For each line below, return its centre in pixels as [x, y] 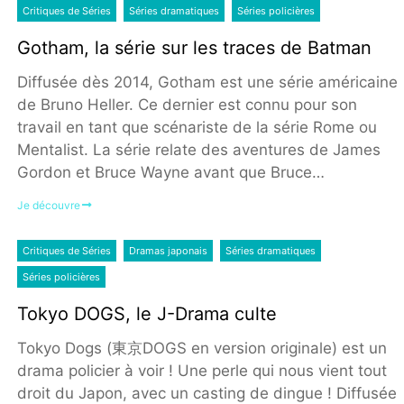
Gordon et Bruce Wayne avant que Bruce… [170, 172]
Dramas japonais [168, 251]
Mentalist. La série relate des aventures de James [198, 149]
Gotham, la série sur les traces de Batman [194, 47]
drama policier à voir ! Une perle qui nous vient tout [202, 371]
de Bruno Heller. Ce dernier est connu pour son [187, 104]
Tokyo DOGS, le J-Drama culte [147, 314]
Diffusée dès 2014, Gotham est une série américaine [207, 82]
